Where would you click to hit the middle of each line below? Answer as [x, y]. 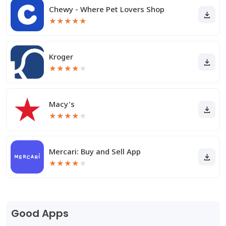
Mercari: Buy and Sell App [95, 151]
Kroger [61, 56]
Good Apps [40, 213]
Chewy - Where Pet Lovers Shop [107, 9]
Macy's [62, 104]
